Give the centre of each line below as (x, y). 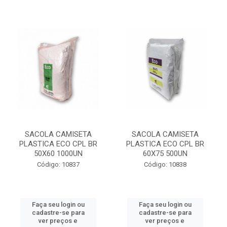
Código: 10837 (58, 164)
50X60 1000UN (58, 154)
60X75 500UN (165, 154)
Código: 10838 (165, 164)
